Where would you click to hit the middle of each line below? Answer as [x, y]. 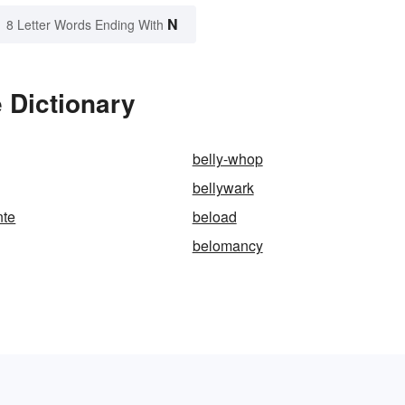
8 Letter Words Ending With [85, 25]
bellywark [223, 188]
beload [214, 217]
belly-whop [227, 159]
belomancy [227, 246]
